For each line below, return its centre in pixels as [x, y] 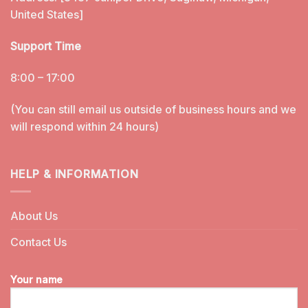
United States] [47, 15]
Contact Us [38, 242]
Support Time [46, 46]
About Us [34, 216]
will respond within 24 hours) [85, 126]
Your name [36, 279]
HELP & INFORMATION [75, 174]
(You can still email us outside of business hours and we [153, 109]
